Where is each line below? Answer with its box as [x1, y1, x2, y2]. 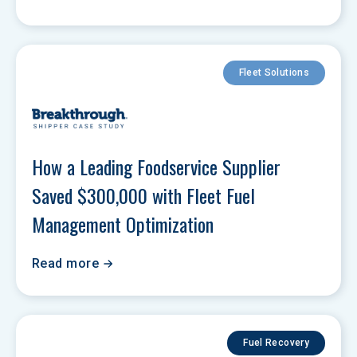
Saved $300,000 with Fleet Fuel [32, 181, 260, 210]
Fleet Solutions [238, 67, 309, 78]
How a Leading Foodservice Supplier [32, 152, 285, 181]
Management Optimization [32, 210, 214, 238]
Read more [32, 256, 100, 271]
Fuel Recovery [243, 337, 309, 348]
